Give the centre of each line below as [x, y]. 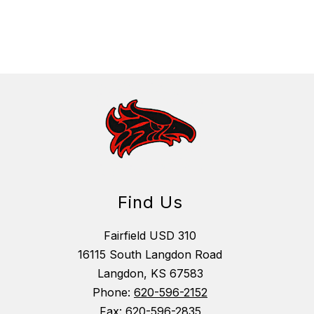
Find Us [150, 203]
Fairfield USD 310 [150, 236]
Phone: [113, 293]
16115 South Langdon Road [150, 255]
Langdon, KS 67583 [150, 274]
